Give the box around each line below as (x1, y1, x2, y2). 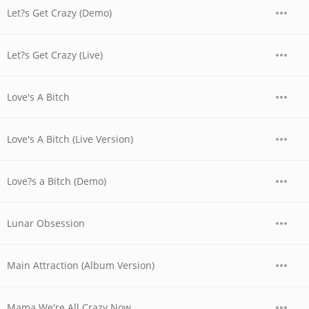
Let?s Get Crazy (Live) (7, 48, 103, 61)
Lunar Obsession (7, 217, 85, 230)
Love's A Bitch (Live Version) (7, 132, 133, 146)
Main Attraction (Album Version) (7, 259, 154, 272)
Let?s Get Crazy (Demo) (7, 6, 112, 19)
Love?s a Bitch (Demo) (7, 175, 106, 188)
